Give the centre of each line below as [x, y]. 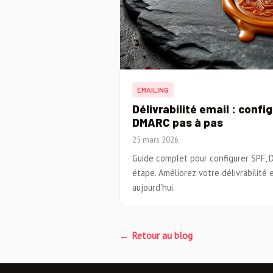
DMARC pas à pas [178, 123]
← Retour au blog [156, 235]
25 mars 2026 [155, 140]
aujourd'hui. [154, 187]
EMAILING [153, 90]
